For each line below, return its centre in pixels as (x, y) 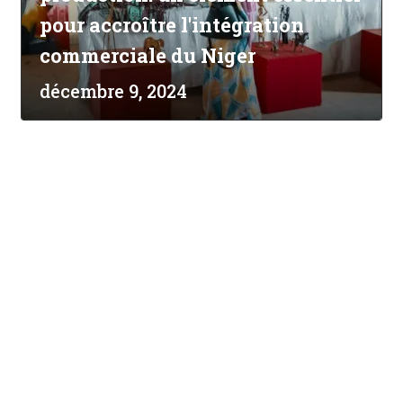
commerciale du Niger (148, 56)
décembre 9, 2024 (113, 91)
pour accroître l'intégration (172, 25)
